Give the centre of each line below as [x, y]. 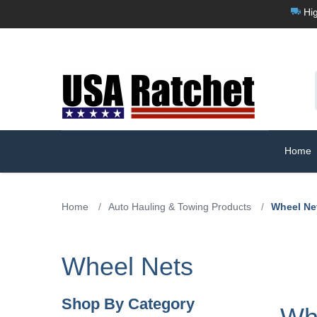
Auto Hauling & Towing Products [180, 206]
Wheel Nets [127, 266]
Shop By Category [128, 304]
